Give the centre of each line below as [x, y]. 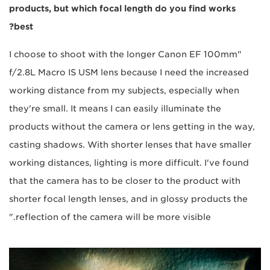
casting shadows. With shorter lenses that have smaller [130, 144]
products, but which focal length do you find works [122, 8]
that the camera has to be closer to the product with [125, 181]
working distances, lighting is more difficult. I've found [129, 162]
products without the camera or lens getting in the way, [132, 126]
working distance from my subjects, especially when [124, 90]
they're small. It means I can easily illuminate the [115, 108]
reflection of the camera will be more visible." [113, 217]
